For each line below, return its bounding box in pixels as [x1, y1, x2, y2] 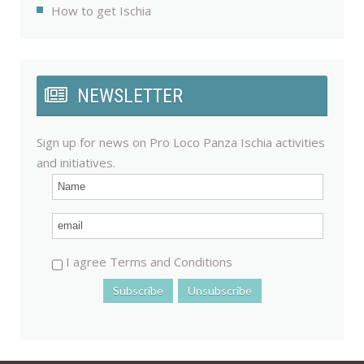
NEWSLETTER [77, 84, 183, 108]
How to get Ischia [51, 2, 151, 19]
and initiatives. [37, 154, 115, 171]
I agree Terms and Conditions [63, 253, 232, 271]
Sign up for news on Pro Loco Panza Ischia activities [37, 134, 325, 151]
